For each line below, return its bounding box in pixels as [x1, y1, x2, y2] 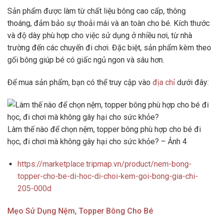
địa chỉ [153, 78, 175, 88]
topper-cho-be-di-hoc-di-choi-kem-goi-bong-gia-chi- [17, 171, 198, 181]
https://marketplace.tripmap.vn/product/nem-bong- [17, 159, 192, 169]
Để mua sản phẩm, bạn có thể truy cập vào [7, 78, 153, 88]
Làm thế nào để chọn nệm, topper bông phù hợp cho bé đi [7, 124, 201, 134]
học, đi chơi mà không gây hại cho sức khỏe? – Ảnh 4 [7, 136, 187, 146]
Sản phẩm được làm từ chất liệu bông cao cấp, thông [7, 6, 186, 16]
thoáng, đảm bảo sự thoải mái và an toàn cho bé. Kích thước [7, 19, 210, 28]
